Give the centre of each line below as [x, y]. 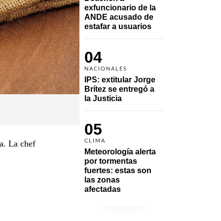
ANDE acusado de [119, 17]
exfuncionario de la [120, 7]
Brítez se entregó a [119, 89]
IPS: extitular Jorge [120, 79]
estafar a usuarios [118, 26]
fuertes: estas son [118, 170]
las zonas [102, 180]
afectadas [103, 189]
